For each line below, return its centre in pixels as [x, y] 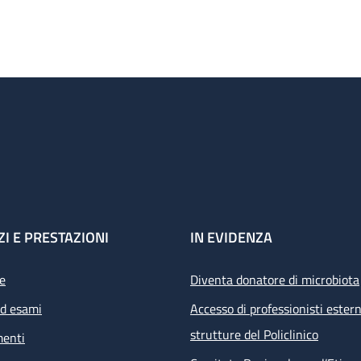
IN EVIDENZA [231, 238]
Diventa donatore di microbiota [275, 280]
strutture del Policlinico [254, 335]
